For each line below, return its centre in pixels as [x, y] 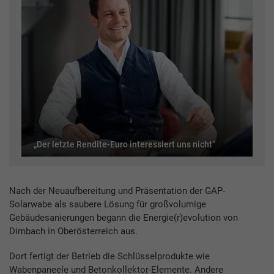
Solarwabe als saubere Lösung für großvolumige [108, 204]
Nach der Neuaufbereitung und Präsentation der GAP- [117, 191]
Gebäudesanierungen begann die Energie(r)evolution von [124, 217]
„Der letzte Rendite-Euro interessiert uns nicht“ [124, 144]
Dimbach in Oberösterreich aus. [73, 231]
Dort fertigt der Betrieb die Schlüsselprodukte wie [109, 256]
